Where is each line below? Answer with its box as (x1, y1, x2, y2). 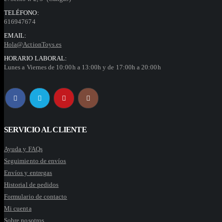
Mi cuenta (4, 204, 32, 212)
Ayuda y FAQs (4, 145, 43, 153)
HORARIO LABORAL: (4, 54, 67, 62)
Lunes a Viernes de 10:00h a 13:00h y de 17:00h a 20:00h (4, 63, 161, 71)
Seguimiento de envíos (4, 157, 66, 165)
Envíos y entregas (4, 168, 53, 176)
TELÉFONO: (4, 8, 39, 16)
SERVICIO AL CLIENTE (4, 125, 87, 134)
